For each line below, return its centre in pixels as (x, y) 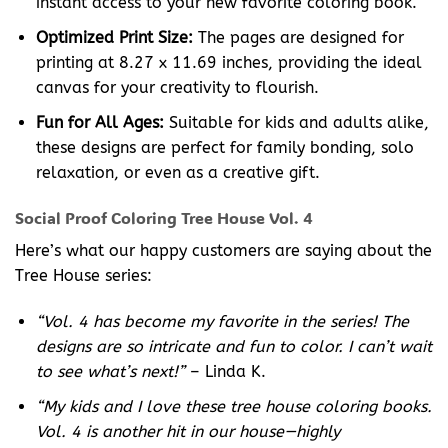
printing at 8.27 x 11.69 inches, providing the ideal (228, 63)
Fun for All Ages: (99, 122)
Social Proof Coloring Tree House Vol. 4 (164, 218)
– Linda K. (225, 372)
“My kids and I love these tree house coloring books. (233, 406)
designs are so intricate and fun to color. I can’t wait (233, 347)
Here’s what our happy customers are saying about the (223, 251)
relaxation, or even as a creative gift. (177, 172)
